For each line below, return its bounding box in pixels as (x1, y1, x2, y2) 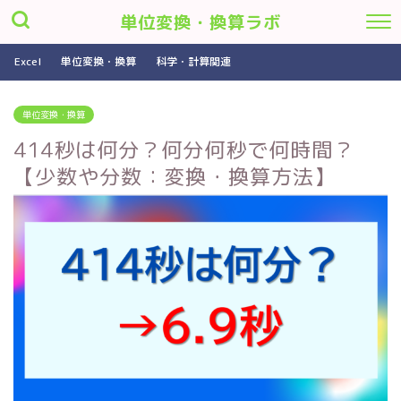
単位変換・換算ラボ (120, 12, 281, 33)
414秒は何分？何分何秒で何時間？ (13, 135, 354, 164)
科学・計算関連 (156, 54, 231, 69)
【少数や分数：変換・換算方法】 (13, 162, 336, 191)
